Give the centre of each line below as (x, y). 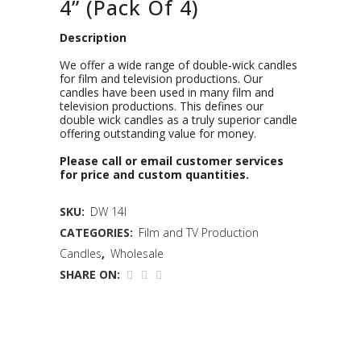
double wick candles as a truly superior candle (178, 120)
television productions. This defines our (162, 106)
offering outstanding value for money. (158, 133)
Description (93, 37)
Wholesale (137, 253)
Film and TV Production (199, 232)
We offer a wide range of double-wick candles (178, 65)
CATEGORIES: (98, 232)
